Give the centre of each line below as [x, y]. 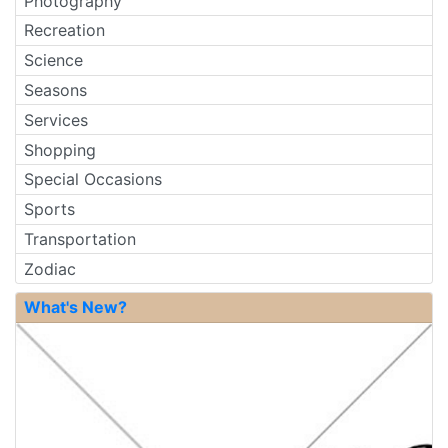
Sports [49, 209]
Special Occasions [93, 179]
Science [53, 60]
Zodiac [50, 268]
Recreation [64, 30]
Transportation [80, 238]
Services [56, 119]
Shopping [60, 149]
